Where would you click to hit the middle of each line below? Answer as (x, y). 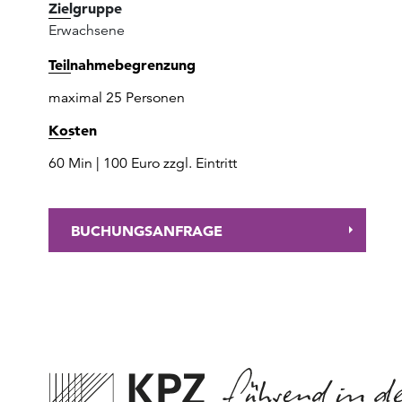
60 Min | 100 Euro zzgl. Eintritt (143, 163)
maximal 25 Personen (117, 98)
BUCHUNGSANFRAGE (147, 230)
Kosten (73, 130)
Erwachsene (87, 31)
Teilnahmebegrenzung (122, 65)
